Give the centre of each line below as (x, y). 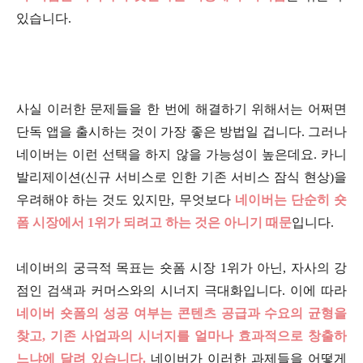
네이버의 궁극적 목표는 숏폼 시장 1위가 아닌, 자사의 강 (181, 268)
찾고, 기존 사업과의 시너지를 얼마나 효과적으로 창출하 (181, 336)
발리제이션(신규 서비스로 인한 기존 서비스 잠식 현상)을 (181, 177)
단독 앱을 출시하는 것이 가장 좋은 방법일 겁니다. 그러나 (181, 132)
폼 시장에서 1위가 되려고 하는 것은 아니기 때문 (154, 223)
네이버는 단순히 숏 (291, 200)
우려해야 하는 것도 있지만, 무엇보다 (126, 200)
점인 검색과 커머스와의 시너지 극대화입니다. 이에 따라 (181, 291)
